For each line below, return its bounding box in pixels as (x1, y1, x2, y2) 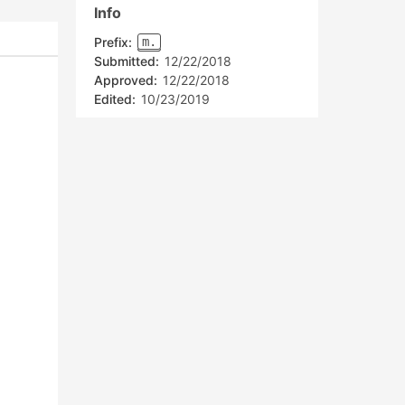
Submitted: (94, 53, 159, 69)
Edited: (94, 91, 136, 107)
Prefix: (94, 34, 136, 50)
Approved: (94, 72, 157, 88)
